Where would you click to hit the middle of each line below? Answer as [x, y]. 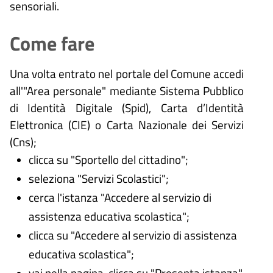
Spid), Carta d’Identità [185, 107]
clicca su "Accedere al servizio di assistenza [133, 235]
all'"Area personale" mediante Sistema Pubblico [127, 90]
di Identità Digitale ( [68, 107]
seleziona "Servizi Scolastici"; [98, 178]
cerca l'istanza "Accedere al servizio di [120, 197]
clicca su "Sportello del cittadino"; [108, 159]
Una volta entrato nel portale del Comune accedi [127, 73]
